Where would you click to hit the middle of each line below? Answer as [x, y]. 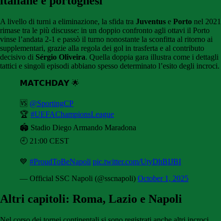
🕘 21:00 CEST [44, 141]
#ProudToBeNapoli [60, 161]
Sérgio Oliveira [60, 57]
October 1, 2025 [163, 178]
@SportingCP [52, 103]
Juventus [151, 21]
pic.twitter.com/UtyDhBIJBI [137, 161]
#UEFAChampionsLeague [72, 114]
